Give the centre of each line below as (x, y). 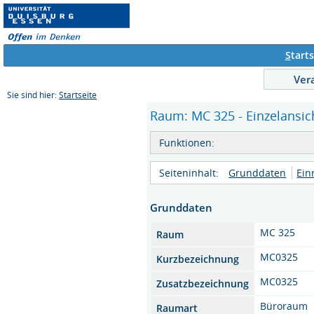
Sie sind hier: (33, 95)
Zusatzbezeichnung (203, 284)
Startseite (78, 95)
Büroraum (284, 306)
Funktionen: (187, 143)
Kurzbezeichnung (198, 259)
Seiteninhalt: (189, 173)
